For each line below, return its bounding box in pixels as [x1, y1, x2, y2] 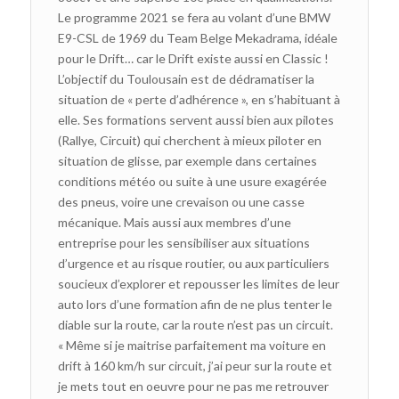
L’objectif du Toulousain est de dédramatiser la [57, 70, 314, 86]
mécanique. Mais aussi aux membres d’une [57, 214, 291, 230]
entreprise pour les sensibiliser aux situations [57, 234, 310, 250]
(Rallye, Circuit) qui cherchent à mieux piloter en [57, 132, 322, 148]
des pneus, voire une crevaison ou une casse [57, 193, 305, 209]
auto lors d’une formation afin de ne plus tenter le [57, 296, 332, 312]
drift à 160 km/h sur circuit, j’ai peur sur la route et [57, 357, 332, 373]
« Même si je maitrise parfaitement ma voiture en [57, 337, 326, 353]
